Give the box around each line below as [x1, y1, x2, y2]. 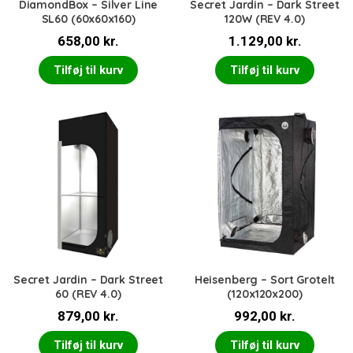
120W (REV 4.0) [225, 12, 305, 27]
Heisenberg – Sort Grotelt [194, 273, 336, 288]
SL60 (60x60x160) [41, 12, 136, 27]
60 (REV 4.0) [55, 287, 121, 302]
